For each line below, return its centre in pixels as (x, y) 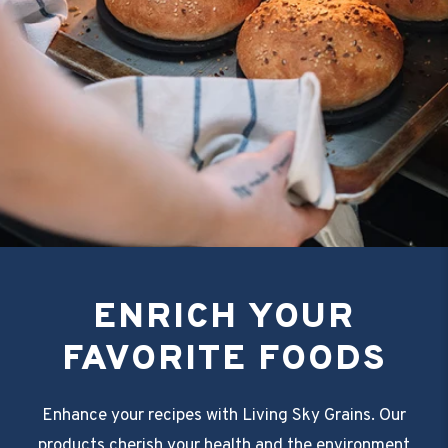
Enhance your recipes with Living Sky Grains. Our (224, 416)
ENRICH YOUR (224, 318)
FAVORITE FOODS (224, 360)
